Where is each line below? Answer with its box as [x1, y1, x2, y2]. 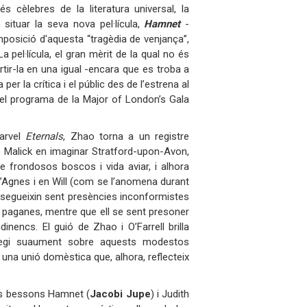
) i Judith [150, 287, 190, 300]
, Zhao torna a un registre [63, 130, 190, 143]
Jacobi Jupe [90, 287, 151, 300]
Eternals [25, 130, 64, 143]
